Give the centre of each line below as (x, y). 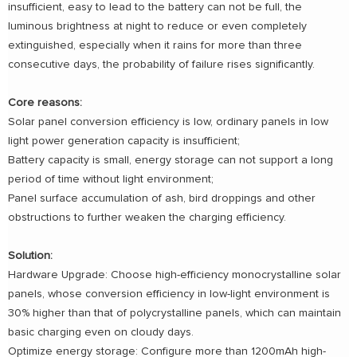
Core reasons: (45, 103)
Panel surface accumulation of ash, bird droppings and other (162, 199)
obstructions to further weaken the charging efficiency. (147, 218)
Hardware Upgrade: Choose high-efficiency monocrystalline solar (175, 275)
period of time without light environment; (111, 180)
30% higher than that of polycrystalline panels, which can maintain (175, 314)
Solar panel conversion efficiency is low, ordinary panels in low (168, 122)
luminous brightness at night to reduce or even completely (157, 27)
